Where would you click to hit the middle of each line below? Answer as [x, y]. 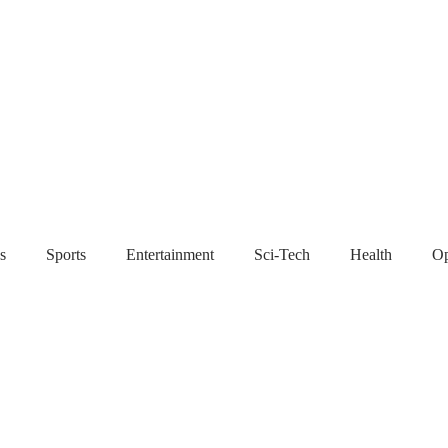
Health [371, 254]
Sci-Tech [282, 254]
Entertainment [170, 254]
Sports [66, 254]
